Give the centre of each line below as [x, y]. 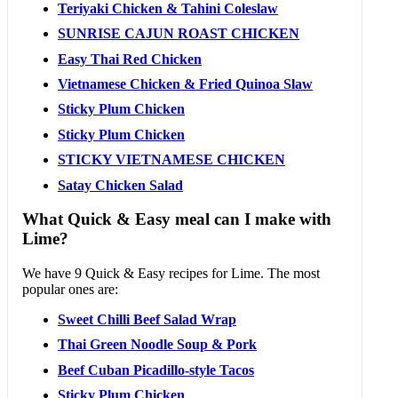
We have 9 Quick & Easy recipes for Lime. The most [171, 274]
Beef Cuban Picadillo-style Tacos [156, 370]
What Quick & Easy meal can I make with [177, 219]
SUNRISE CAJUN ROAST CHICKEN [179, 34]
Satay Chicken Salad [120, 185]
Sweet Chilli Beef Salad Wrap [147, 320]
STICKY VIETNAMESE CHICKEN [171, 160]
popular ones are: [70, 290]
